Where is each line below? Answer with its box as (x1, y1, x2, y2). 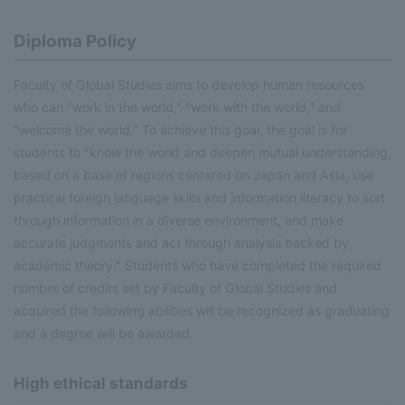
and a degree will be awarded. (14, 325, 193, 342)
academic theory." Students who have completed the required (14, 258, 381, 274)
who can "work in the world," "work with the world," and (14, 99, 341, 116)
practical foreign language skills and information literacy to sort (14, 190, 385, 206)
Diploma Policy (14, 30, 137, 52)
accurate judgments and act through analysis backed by (14, 235, 349, 251)
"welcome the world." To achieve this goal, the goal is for (14, 122, 347, 138)
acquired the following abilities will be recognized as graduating (14, 303, 390, 319)
